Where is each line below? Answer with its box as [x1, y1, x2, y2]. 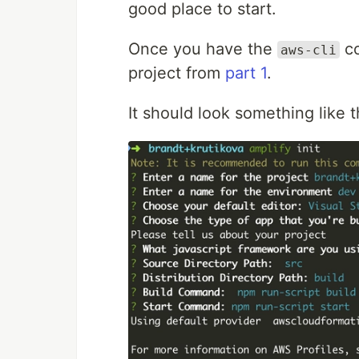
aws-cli [280, 42, 337, 58]
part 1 [225, 63, 267, 83]
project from [128, 63, 225, 83]
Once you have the [128, 38, 277, 58]
